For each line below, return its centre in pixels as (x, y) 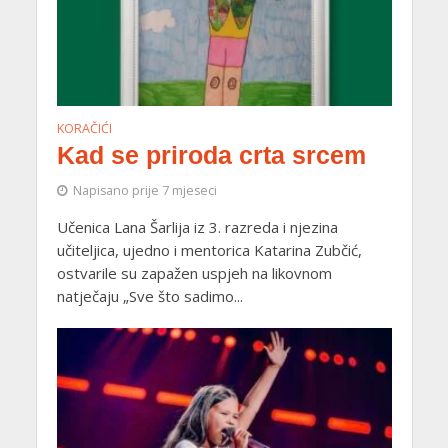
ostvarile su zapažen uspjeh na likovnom (194, 272)
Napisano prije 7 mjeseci (144, 190)
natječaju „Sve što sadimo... (149, 295)
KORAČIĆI (84, 128)
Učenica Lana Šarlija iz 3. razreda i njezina (197, 226)
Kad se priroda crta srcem (211, 154)
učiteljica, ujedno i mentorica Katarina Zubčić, (209, 249)
